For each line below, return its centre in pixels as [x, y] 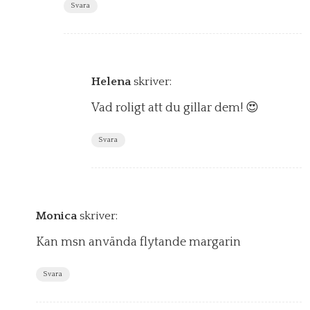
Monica [56, 216]
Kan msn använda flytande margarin [138, 243]
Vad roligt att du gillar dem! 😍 [175, 108]
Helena [111, 82]
